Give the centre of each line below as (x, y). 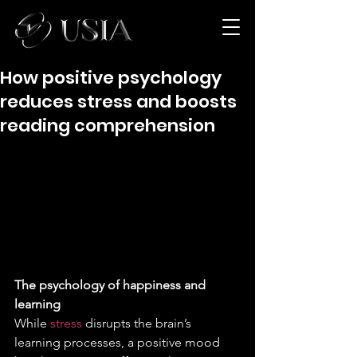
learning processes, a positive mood (119, 342)
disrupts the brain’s (140, 323)
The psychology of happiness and (112, 284)
